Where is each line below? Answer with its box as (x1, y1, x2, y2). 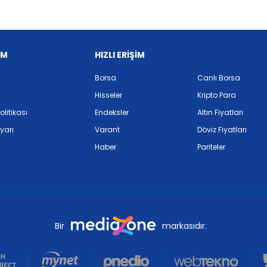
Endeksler (94, 107, 129, 117)
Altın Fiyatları (197, 107, 243, 117)
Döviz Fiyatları (197, 125, 247, 135)
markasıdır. (162, 219, 207, 232)
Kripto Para (197, 90, 236, 100)
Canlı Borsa (197, 73, 240, 83)
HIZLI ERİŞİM (94, 49, 145, 61)
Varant (94, 125, 120, 135)
